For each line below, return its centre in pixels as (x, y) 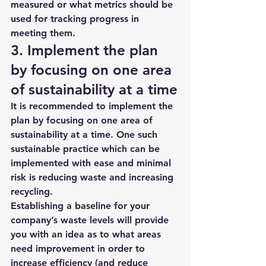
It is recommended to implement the (93, 106)
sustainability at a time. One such (85, 134)
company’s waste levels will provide (91, 220)
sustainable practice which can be (87, 149)
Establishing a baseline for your (82, 206)
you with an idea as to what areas (87, 234)
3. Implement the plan (86, 50)
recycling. (33, 191)
